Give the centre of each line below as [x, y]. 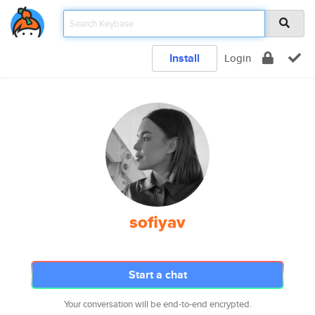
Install [185, 58]
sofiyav [157, 222]
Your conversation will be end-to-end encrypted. [157, 304]
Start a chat [157, 275]
